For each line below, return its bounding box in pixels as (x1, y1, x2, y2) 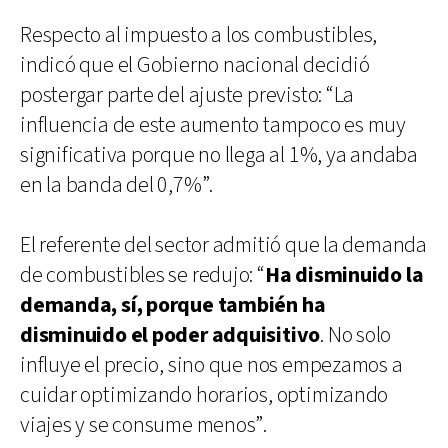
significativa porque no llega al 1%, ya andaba (20, 140, 418, 170)
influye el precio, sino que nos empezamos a (20, 350, 403, 380)
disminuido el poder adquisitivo (20, 320, 321, 350)
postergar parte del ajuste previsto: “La (20, 80, 355, 110)
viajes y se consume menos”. (20, 410, 268, 440)
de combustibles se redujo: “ (20, 260, 265, 290)
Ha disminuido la (264, 260, 424, 290)
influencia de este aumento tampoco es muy (20, 110, 406, 140)
